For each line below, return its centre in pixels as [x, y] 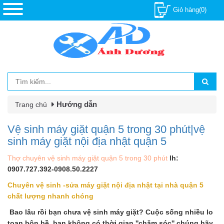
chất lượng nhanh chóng [50, 196]
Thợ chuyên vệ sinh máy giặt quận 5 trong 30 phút [87, 158]
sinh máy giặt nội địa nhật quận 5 [87, 141]
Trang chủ [31, 104]
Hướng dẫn [77, 104]
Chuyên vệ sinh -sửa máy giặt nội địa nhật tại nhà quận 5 [105, 185]
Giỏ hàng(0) [190, 9]
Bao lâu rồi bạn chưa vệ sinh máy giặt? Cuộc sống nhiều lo [110, 212]
